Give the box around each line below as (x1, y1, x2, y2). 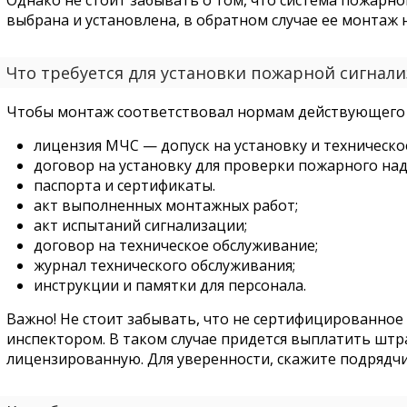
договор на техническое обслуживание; (33, 235, 318, 255)
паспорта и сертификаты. (33, 175, 215, 195)
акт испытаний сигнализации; (33, 215, 247, 235)
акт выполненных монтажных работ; (33, 195, 298, 215)
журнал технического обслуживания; (33, 255, 295, 275)
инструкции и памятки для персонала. (33, 275, 306, 295)
